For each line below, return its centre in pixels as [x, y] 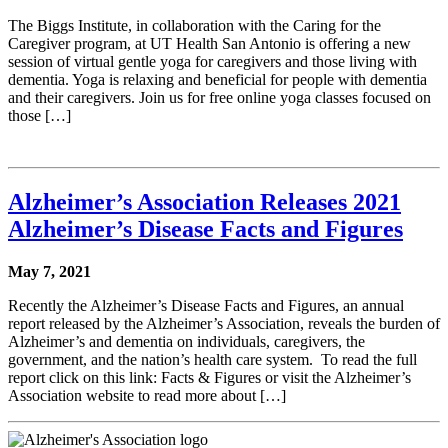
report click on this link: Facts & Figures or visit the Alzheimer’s [209, 378]
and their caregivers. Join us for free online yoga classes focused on [219, 98]
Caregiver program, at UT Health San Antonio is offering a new [209, 44]
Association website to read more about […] [147, 396]
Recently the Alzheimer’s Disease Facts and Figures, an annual [206, 306]
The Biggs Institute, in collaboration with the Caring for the [194, 26]
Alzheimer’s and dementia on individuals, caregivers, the [186, 342]
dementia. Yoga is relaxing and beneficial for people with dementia [217, 80]
